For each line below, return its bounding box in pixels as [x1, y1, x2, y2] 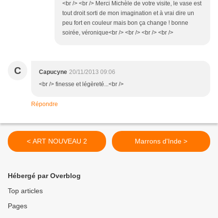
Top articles [8, 187, 43, 195]
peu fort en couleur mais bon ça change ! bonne [62, 19, 188, 27]
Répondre [31, 101, 58, 108]
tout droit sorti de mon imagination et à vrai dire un [62, 10, 194, 17]
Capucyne [39, 69, 67, 76]
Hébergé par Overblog [8, 172, 81, 180]
